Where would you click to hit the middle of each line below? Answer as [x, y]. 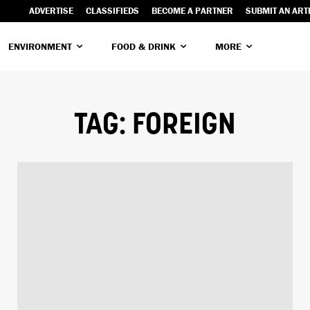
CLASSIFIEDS [112, 11]
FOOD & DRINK [144, 46]
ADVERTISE [51, 11]
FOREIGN [184, 126]
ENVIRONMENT [40, 46]
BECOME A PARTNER [192, 11]
